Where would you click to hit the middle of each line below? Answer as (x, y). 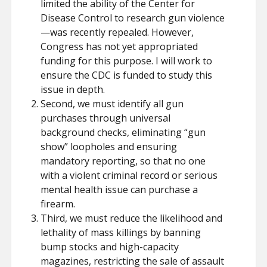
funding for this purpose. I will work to (127, 61)
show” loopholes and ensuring (109, 147)
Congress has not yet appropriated (119, 46)
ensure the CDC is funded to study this (127, 75)
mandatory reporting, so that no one (123, 161)
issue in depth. (73, 89)
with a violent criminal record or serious (129, 175)
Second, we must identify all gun (112, 104)
